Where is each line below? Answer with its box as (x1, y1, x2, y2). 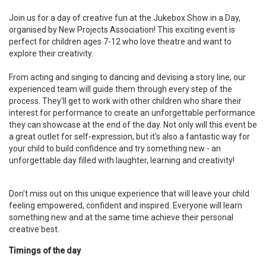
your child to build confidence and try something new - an (9, 144, 221, 153)
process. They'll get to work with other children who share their (9, 96, 242, 106)
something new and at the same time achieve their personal (9, 213, 233, 222)
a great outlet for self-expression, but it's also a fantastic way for (9, 132, 250, 141)
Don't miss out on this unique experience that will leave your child (9, 189, 249, 198)
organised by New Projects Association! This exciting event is (9, 25, 235, 34)
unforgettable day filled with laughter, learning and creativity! (9, 156, 235, 165)
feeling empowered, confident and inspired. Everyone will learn (9, 201, 242, 210)
